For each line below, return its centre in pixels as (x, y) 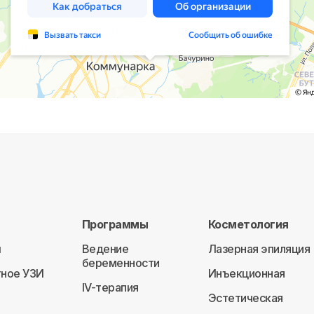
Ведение (105, 249)
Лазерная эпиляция (259, 249)
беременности (121, 263)
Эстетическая (245, 298)
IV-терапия (110, 287)
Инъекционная (246, 273)
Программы (115, 224)
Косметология (248, 224)
